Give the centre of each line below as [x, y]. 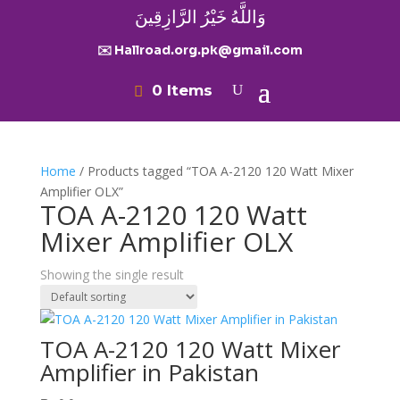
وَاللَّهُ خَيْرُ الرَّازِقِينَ [200, 17]
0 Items [182, 90]
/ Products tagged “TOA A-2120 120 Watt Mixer [214, 171]
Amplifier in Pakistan [149, 372]
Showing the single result [112, 275]
